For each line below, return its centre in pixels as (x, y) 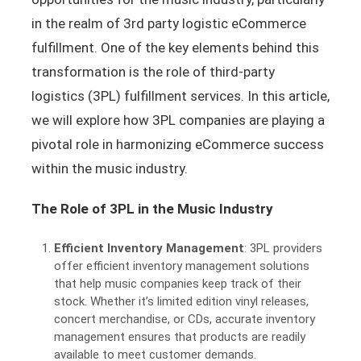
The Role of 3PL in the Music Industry (152, 209)
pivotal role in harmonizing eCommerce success (177, 145)
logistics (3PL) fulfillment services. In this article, (180, 96)
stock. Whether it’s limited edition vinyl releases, (182, 301)
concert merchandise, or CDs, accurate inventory (185, 319)
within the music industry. (109, 169)
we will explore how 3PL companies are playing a (178, 120)
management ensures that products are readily (180, 336)
